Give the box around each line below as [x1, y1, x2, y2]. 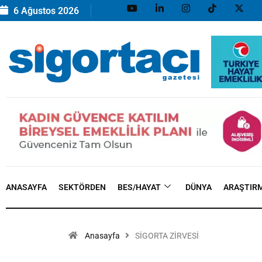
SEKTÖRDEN [58, 182, 106, 192]
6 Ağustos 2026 [11, 5, 79, 16]
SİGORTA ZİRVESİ [135, 231, 199, 241]
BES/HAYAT [118, 182, 161, 192]
